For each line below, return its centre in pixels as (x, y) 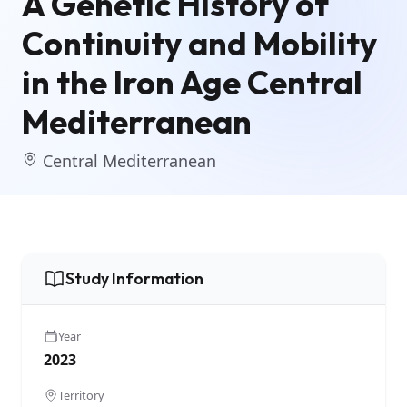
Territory (81, 395)
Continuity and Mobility (199, 43)
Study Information (134, 279)
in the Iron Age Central (192, 82)
